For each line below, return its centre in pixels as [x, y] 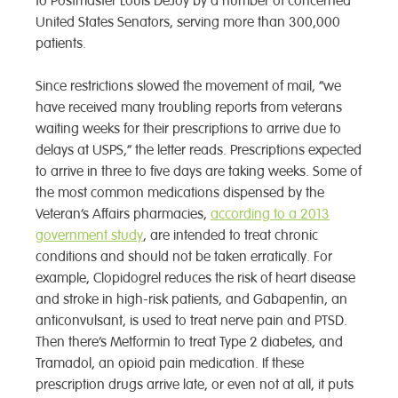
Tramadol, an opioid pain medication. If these [170, 364]
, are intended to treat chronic [231, 236]
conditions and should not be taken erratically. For [184, 257]
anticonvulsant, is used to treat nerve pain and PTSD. [191, 321]
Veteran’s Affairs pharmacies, [123, 215]
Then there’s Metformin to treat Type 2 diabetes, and [189, 342]
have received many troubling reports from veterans [189, 108]
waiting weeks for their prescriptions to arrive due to [188, 129]
